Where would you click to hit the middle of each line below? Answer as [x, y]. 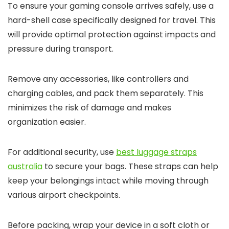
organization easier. [47, 122]
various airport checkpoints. [64, 195]
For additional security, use [62, 152]
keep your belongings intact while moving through [108, 181]
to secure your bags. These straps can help [130, 166]
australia [25, 166]
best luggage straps [156, 152]
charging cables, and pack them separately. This [106, 93]
